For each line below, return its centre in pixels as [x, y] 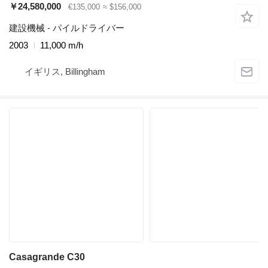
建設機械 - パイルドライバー [67, 28]
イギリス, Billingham [65, 71]
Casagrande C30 [47, 257]
